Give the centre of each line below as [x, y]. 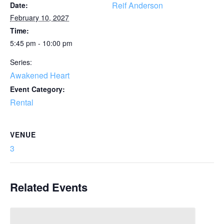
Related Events [49, 187]
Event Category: [37, 89]
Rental [22, 102]
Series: [21, 62]
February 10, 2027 [39, 17]
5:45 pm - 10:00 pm [41, 43]
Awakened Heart [40, 75]
